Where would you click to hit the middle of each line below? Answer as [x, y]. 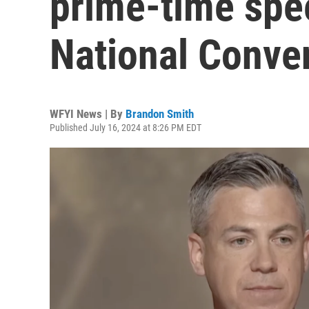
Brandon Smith [160, 114]
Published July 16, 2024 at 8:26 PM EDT [126, 128]
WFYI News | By [88, 114]
